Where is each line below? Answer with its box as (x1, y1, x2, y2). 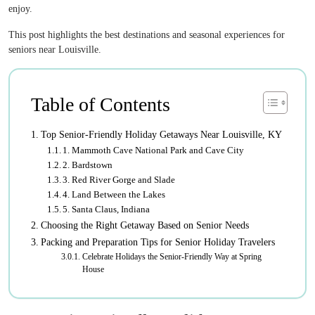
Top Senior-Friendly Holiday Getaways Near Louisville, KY (40, 129, 282, 140)
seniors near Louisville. (8, 44, 101, 55)
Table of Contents (31, 94, 170, 115)
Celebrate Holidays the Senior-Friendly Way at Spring (82, 252, 262, 262)
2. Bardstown (63, 160, 113, 170)
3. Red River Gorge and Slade (63, 174, 176, 185)
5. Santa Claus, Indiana (63, 204, 150, 214)
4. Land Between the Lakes (63, 189, 166, 200)
